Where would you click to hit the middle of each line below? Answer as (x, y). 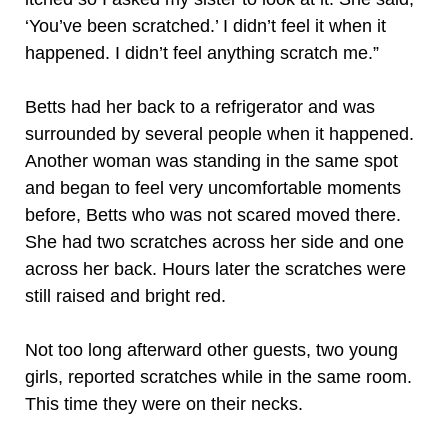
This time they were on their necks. (164, 404)
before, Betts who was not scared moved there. (213, 215)
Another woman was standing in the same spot (211, 161)
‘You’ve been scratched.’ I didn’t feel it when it (205, 26)
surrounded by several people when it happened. (219, 134)
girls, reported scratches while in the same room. (218, 377)
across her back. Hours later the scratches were (215, 269)
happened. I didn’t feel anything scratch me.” (202, 53)
